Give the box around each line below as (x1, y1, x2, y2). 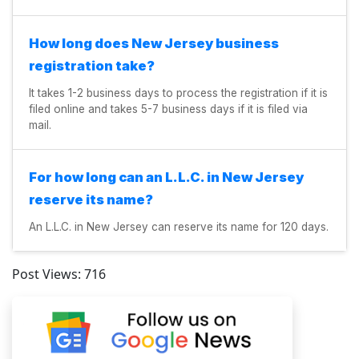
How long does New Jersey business (29, 34, 279, 51)
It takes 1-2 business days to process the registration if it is (29, 86, 328, 99)
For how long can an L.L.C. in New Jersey (29, 168, 304, 185)
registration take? (29, 57, 155, 74)
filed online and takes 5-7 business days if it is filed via (29, 102, 308, 115)
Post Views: (12, 264, 81, 283)
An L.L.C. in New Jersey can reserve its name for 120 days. (29, 220, 329, 233)
